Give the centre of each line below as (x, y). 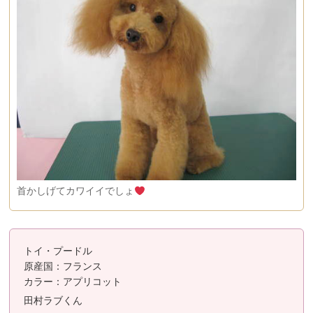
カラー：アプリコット (73, 281)
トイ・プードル (58, 250)
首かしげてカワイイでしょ (76, 190)
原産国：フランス (63, 265)
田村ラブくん (53, 300)
